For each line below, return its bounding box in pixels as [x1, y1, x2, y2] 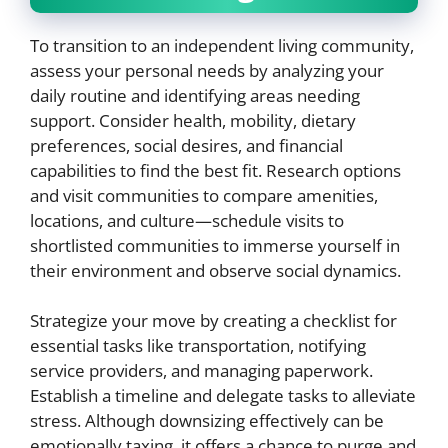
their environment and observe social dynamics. [30, 258, 401, 282]
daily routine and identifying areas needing [30, 83, 360, 107]
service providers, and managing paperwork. [30, 359, 373, 382]
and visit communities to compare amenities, [30, 183, 378, 207]
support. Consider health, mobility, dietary [30, 108, 356, 132]
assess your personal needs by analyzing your [30, 58, 384, 82]
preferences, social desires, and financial [30, 133, 343, 157]
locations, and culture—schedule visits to [30, 208, 344, 232]
